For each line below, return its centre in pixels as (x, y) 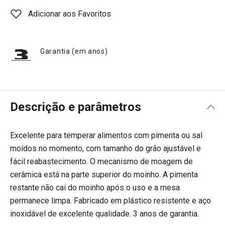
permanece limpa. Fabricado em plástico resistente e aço (110, 201)
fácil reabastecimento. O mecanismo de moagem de (101, 161)
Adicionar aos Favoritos (70, 14)
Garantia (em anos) (74, 51)
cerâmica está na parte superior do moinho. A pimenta (104, 175)
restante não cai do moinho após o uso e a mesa (95, 188)
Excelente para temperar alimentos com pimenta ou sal (106, 135)
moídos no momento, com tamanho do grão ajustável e (105, 148)
